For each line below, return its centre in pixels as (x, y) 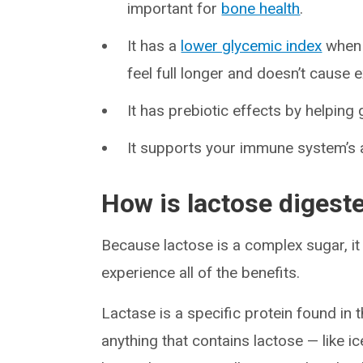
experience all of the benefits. (201, 272)
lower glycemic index (252, 45)
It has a (154, 45)
